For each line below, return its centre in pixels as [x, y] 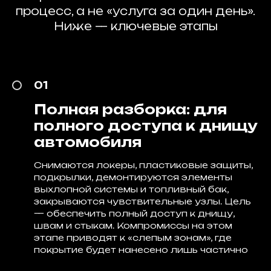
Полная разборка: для [130, 109]
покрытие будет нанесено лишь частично [141, 250]
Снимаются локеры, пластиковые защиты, [143, 165]
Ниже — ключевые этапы [135, 26]
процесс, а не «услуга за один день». [135, 11]
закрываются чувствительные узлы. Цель [142, 201]
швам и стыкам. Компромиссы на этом [133, 225]
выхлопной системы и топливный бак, [131, 189]
